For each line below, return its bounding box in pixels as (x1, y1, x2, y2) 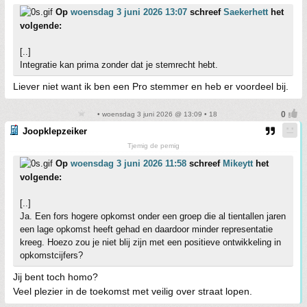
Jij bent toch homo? (13, 271, 98, 282)
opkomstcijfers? (20, 249, 83, 260)
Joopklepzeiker (23, 125, 87, 136)
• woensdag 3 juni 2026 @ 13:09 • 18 (95, 110, 217, 118)
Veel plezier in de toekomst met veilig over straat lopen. (13, 285, 252, 297)
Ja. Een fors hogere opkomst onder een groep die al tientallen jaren (20, 210, 286, 221)
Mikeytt (223, 158, 253, 169)
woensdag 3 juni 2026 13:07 (71, 6, 187, 17)
